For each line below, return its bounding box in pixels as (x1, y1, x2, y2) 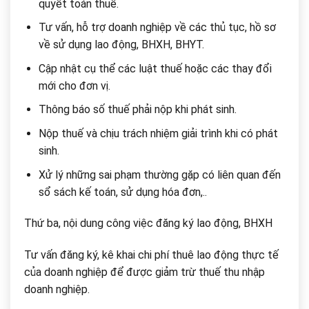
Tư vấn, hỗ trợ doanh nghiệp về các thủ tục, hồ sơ (38, 21, 276, 34)
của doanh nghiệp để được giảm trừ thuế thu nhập (24, 266, 265, 279)
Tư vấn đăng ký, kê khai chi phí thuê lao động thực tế (24, 248, 279, 262)
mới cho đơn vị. (38, 79, 110, 92)
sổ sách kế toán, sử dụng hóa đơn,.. (38, 185, 207, 199)
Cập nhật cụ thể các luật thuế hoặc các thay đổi (38, 61, 272, 75)
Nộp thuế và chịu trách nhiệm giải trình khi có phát (38, 127, 278, 141)
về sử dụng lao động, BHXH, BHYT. (38, 38, 204, 52)
